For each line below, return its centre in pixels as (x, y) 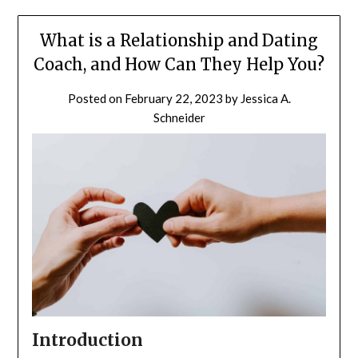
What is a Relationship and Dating (179, 40)
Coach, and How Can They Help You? (179, 64)
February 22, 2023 (173, 98)
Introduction (87, 340)
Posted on (96, 98)
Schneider (179, 117)
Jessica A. (265, 98)
